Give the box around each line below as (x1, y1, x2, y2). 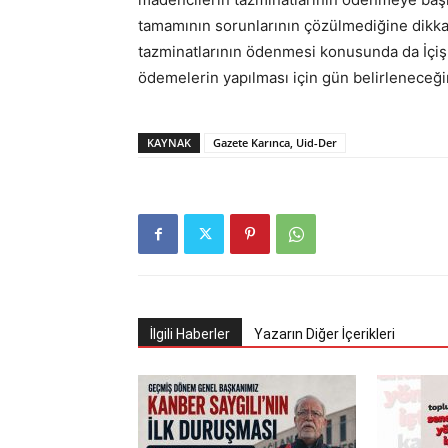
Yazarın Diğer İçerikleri (254, 326, 395, 342)
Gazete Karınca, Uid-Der (213, 135, 337, 150)
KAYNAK (147, 135, 191, 150)
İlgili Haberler (150, 326, 230, 342)
